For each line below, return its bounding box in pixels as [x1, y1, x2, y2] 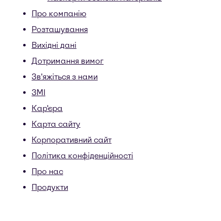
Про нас [32, 167, 63, 176]
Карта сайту [32, 119, 80, 129]
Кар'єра [32, 104, 63, 113]
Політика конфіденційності [32, 151, 133, 160]
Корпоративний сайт [32, 135, 111, 145]
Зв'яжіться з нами [32, 72, 98, 81]
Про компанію [32, 9, 86, 18]
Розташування [32, 25, 88, 34]
